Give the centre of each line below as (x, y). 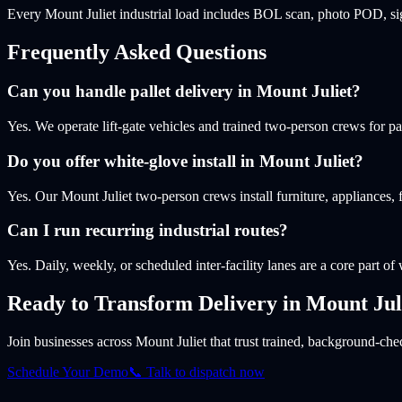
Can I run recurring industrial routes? (148, 231)
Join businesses (50, 341)
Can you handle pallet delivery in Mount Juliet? (184, 92)
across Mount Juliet (150, 341)
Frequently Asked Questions (137, 52)
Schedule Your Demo (68, 371)
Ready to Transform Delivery (142, 303)
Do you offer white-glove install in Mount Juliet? (185, 161)
